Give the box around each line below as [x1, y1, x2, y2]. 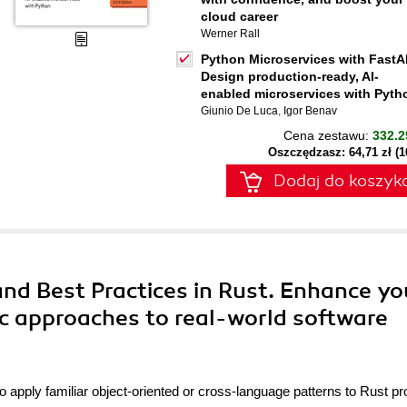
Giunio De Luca [201, 104, 278, 117]
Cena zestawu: [283, 128, 372, 143]
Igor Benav [283, 104, 337, 117]
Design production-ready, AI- [201, 69, 379, 84]
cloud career [201, 9, 278, 24]
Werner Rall [201, 27, 260, 40]
